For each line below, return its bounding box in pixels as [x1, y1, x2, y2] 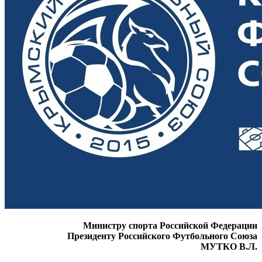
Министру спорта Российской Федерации [83, 220, 257, 230]
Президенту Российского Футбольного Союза [67, 230, 257, 241]
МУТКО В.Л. [201, 241, 257, 251]
